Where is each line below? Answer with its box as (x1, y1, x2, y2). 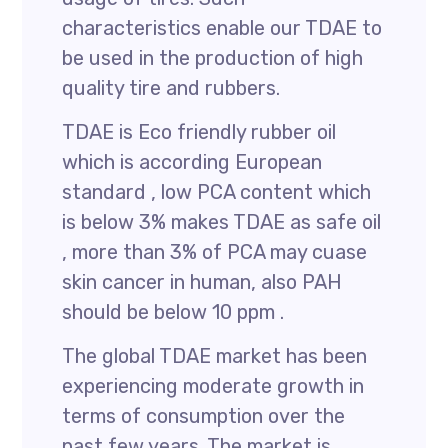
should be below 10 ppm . (62, 300, 285, 324)
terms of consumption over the (62, 404, 346, 428)
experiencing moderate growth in (62, 374, 365, 398)
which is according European (62, 150, 323, 174)
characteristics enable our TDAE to (62, 16, 383, 40)
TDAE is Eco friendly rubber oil (62, 120, 337, 144)
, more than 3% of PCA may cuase (62, 240, 368, 264)
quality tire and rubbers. (62, 76, 281, 100)
